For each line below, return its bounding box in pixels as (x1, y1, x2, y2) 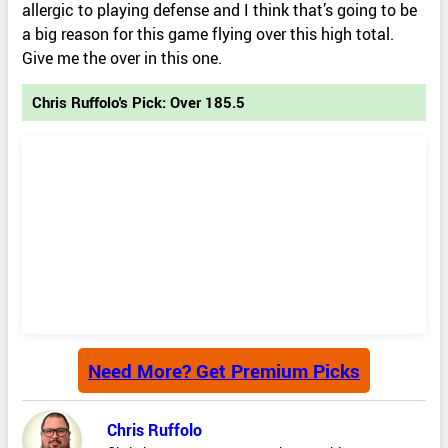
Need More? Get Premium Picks (88, 358, 360, 384)
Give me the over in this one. (22, 46, 223, 69)
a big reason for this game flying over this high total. (22, 22, 395, 45)
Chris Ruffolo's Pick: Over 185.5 (32, 93, 246, 113)
